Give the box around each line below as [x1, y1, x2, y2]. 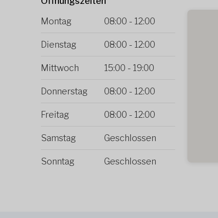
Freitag [41, 109, 69, 120]
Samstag [41, 133, 76, 144]
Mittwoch [41, 63, 79, 73]
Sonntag [41, 156, 74, 167]
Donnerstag [41, 86, 88, 97]
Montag [41, 16, 72, 27]
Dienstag [41, 39, 76, 50]
